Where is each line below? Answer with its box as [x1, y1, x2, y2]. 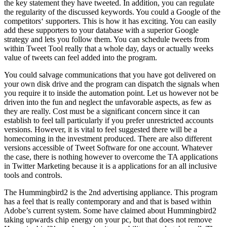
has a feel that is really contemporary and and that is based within [4, 197, 211, 206]
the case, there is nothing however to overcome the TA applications [4, 153, 218, 161]
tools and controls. [4, 171, 62, 179]
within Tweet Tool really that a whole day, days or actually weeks [4, 44, 213, 53]
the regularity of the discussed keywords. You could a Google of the [4, 8, 220, 16]
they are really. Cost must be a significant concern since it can [4, 107, 200, 116]
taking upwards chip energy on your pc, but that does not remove [4, 215, 212, 224]
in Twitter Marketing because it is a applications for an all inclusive [4, 162, 217, 170]
